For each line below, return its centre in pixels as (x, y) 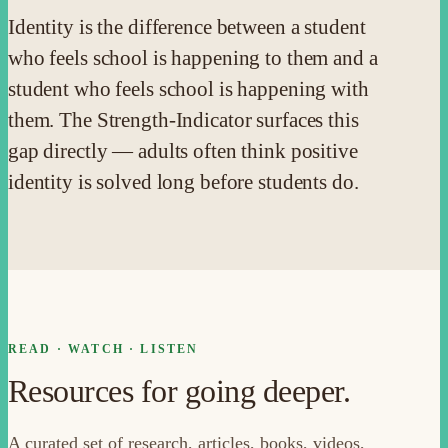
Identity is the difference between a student (187, 26)
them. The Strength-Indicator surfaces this (183, 119)
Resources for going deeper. (179, 390)
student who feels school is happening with (188, 88)
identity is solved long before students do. (183, 181)
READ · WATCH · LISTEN (103, 348)
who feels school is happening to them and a (193, 57)
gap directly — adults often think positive (183, 150)
